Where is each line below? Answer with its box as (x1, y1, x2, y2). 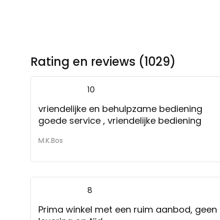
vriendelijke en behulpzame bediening (38, 102, 202, 115)
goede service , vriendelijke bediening (38, 114, 201, 127)
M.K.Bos (38, 135, 63, 145)
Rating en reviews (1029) (30, 53, 176, 70)
